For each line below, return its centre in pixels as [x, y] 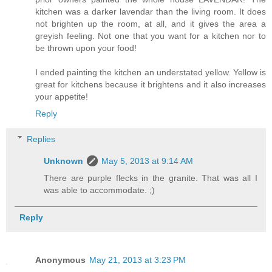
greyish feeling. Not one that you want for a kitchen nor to [151, 36]
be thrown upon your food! [86, 48]
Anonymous [60, 260]
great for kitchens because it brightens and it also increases [151, 85]
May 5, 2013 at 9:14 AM [148, 161]
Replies [41, 139]
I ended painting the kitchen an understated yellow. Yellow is [151, 73]
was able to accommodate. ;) [100, 190]
